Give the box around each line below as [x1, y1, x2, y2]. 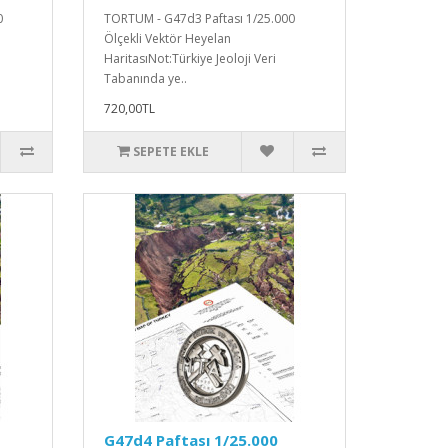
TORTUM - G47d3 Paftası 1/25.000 [104, 9, 296, 27]
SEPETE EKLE [132, 142, 209, 160]
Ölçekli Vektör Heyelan [104, 29, 232, 47]
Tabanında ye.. [104, 69, 188, 87]
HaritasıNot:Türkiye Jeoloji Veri [104, 49, 277, 67]
